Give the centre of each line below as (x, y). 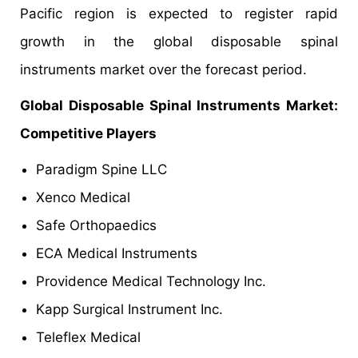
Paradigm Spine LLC (101, 170)
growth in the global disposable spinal (179, 42)
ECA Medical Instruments (117, 254)
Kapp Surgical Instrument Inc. (129, 310)
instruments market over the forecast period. (163, 70)
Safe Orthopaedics (96, 226)
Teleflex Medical (88, 338)
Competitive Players (88, 134)
